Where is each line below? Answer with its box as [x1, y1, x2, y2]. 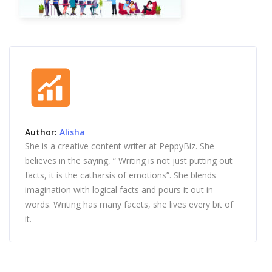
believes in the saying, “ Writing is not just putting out [25, 155, 233, 166]
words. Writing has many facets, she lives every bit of [25, 199, 233, 210]
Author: [25, 126, 59, 138]
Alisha [59, 126, 85, 138]
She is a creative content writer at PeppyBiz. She [25, 140, 214, 152]
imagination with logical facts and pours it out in [25, 184, 213, 195]
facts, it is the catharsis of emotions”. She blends [25, 169, 216, 181]
